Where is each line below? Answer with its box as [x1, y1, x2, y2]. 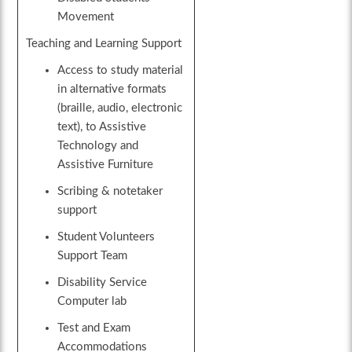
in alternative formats [57, 83, 167, 96]
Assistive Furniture [57, 159, 154, 171]
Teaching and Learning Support [26, 38, 182, 50]
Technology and [57, 140, 139, 152]
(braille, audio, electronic [57, 102, 183, 115]
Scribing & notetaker [57, 185, 163, 198]
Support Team [57, 250, 128, 262]
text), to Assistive [57, 121, 147, 134]
